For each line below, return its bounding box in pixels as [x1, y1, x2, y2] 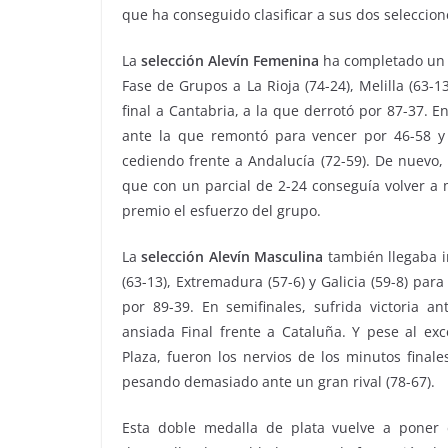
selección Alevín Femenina [141, 50, 320, 70]
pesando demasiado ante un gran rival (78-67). [122, 371, 435, 391]
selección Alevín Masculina [137, 246, 324, 266]
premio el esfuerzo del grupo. [122, 200, 321, 220]
